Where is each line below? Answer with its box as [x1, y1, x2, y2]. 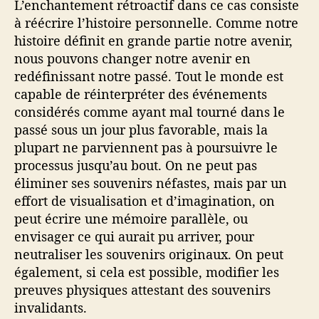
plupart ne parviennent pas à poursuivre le [14, 138, 278, 156]
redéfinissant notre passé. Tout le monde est [14, 67, 283, 85]
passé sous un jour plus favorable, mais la [14, 120, 268, 138]
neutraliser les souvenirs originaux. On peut [14, 245, 283, 263]
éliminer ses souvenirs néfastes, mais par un [14, 174, 287, 192]
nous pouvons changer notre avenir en [14, 49, 251, 67]
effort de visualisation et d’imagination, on [14, 192, 275, 209]
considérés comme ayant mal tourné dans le [14, 103, 285, 120]
